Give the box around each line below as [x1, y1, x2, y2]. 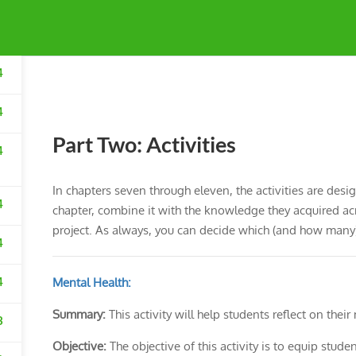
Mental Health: [52, 275, 131, 290]
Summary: [52, 307, 106, 322]
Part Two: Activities [52, 131, 236, 157]
